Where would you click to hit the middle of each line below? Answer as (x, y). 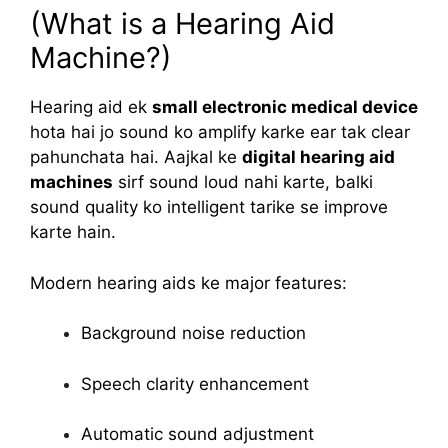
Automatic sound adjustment (197, 434)
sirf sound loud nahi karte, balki (243, 182)
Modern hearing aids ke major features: (188, 282)
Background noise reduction (193, 333)
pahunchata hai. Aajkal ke (136, 157)
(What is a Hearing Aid (182, 23)
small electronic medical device (285, 107)
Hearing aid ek (91, 107)
